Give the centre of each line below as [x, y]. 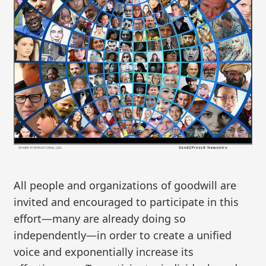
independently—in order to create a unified [123, 235]
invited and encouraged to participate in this [126, 202]
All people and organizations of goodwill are [125, 186]
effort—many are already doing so [100, 219]
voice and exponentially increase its [104, 252]
